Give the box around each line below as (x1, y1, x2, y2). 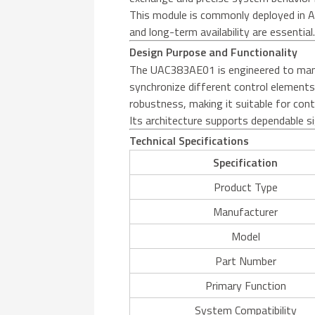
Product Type (213, 178, 278, 195)
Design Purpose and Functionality (129, 43, 298, 60)
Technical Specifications (129, 131, 250, 149)
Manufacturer (213, 202, 278, 220)
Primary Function (205, 276, 286, 294)
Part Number (214, 252, 276, 269)
